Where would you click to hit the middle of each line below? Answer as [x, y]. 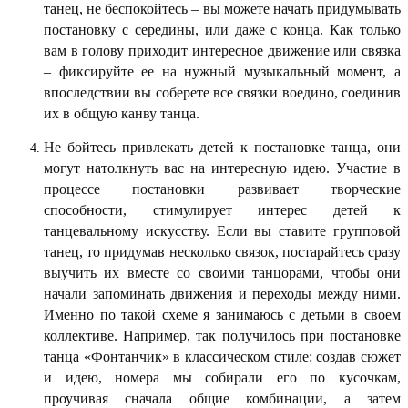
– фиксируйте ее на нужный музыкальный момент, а [222, 71]
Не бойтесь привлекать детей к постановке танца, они [222, 147]
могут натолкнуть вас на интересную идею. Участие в [222, 168]
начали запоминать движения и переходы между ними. [222, 293]
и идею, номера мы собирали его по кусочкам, [222, 377]
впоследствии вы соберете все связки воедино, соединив [222, 92]
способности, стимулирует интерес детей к [222, 209]
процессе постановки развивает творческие [222, 189]
